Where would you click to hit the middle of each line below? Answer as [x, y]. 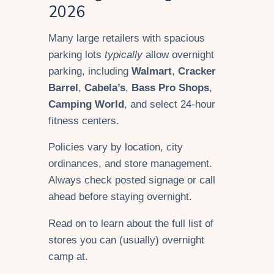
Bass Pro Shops [170, 87]
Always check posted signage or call [132, 180]
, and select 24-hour [170, 104]
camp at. [70, 257]
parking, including [90, 71]
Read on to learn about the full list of [131, 224]
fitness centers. [84, 120]
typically [124, 54]
